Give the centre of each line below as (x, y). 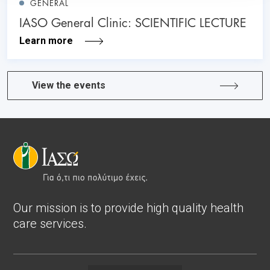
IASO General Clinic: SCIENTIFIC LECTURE (133, 22)
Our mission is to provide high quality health (128, 208)
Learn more (46, 41)
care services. (50, 223)
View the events (69, 86)
